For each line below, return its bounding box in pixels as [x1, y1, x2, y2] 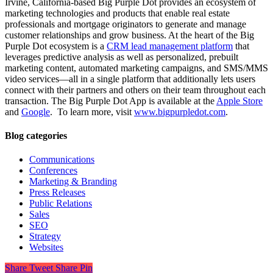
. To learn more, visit [50, 106, 134, 117]
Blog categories [5, 130, 67, 141]
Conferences [29, 165, 77, 176]
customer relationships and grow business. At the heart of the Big [5, 29, 254, 40]
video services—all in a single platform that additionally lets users [5, 73, 255, 84]
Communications [29, 154, 94, 165]
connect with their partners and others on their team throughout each [5, 84, 266, 95]
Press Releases [29, 187, 85, 198]
